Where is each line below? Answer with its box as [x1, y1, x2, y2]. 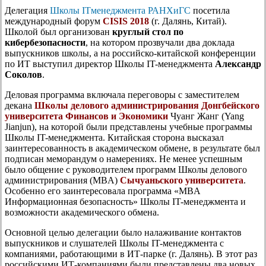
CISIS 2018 [103, 15, 149, 26]
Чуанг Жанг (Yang [168, 110, 244, 121]
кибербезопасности [5, 37, 85, 47]
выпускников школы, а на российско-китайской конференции [5, 47, 256, 58]
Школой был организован [5, 26, 112, 37]
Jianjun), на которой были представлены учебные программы [5, 121, 252, 132]
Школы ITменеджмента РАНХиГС [50, 5, 191, 15]
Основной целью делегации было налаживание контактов [5, 227, 242, 237]
